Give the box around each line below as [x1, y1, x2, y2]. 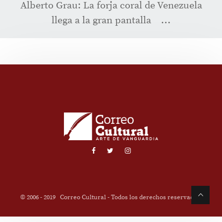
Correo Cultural [59, 193, 106, 202]
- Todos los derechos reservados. [107, 193, 202, 202]
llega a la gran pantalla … [52, 14, 170, 27]
